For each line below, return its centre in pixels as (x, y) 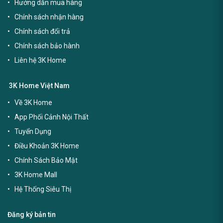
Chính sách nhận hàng (49, 17)
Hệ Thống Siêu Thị (43, 189)
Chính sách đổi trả (42, 32)
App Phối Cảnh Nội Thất (52, 117)
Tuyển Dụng (33, 132)
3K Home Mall (36, 175)
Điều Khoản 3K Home (47, 146)
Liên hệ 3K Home (40, 60)
